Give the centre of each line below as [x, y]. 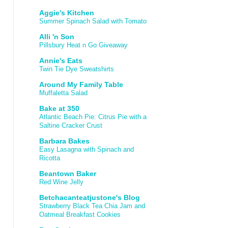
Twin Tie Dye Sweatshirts [77, 69]
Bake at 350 [59, 108]
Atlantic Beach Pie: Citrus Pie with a [93, 117]
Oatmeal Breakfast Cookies [80, 215]
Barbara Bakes [64, 141]
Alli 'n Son [57, 37]
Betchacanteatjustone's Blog [90, 197]
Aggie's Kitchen [67, 13]
